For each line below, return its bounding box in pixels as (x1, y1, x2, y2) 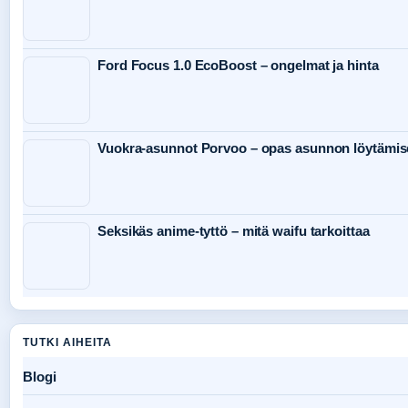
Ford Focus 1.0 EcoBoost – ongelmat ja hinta (97, 57, 379, 74)
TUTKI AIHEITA (23, 336, 112, 350)
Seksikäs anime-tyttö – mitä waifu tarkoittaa (97, 223, 370, 240)
